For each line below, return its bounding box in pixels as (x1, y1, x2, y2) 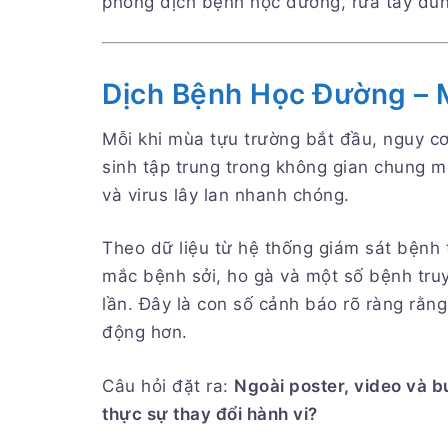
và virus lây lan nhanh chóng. (102, 184, 350, 205)
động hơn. (102, 322, 188, 342)
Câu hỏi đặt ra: (102, 375, 234, 396)
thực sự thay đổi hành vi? (102, 403, 318, 424)
